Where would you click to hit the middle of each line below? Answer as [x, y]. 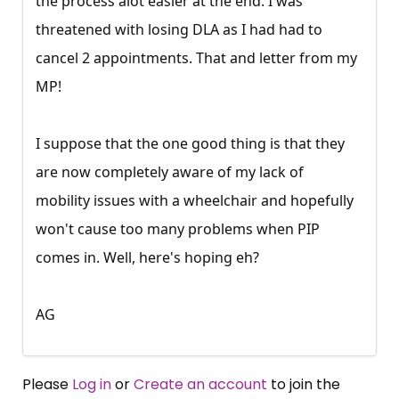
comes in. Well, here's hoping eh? [147, 258]
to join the [304, 385]
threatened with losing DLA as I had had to [179, 30]
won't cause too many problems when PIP [178, 229]
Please [47, 385]
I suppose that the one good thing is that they [190, 144]
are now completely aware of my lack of [170, 172]
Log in [92, 385]
